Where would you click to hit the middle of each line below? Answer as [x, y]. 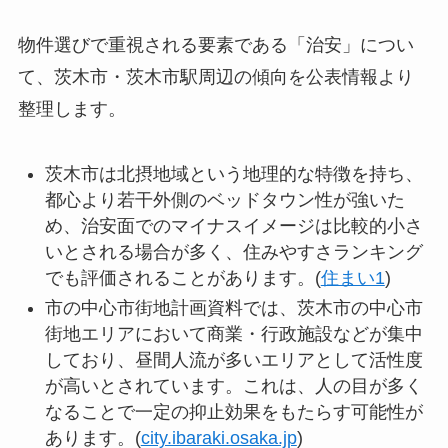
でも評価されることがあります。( [182, 277]
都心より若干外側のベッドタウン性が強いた [224, 199]
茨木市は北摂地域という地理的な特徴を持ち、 [233, 173]
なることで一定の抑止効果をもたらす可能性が [233, 412]
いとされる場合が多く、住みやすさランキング [233, 251]
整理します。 [71, 108]
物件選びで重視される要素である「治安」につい [215, 44]
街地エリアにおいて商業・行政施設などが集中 [233, 334]
